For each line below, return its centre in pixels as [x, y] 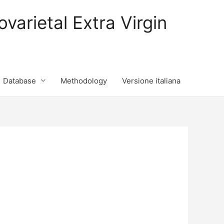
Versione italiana [151, 80]
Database [19, 80]
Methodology [84, 80]
